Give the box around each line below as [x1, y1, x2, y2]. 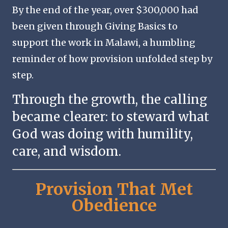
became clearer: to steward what [12, 109, 209, 125]
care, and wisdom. [12, 144, 121, 160]
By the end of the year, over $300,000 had [12, 4, 198, 16]
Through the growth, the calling [12, 92, 207, 108]
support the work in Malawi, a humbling [12, 37, 195, 49]
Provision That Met [35, 179, 193, 199]
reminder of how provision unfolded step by [12, 53, 212, 65]
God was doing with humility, [12, 126, 193, 142]
